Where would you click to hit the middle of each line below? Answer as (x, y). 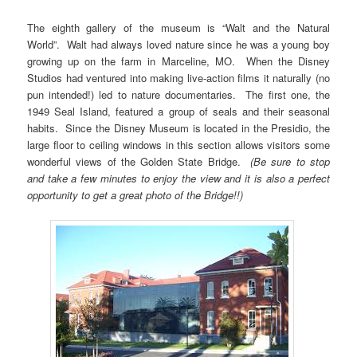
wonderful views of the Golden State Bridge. (139, 161)
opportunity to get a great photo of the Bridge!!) (135, 194)
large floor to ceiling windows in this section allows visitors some (178, 144)
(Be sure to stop (290, 161)
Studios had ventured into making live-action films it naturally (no (178, 77)
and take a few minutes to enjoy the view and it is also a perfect (178, 178)
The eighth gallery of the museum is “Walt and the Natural (178, 27)
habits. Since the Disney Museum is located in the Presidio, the (178, 127)
